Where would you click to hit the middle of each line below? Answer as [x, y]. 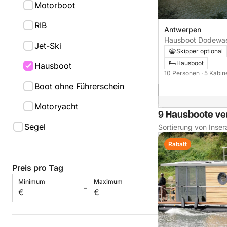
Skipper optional [200, 51]
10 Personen [183, 73]
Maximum [108, 182]
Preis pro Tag [38, 168]
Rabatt [178, 144]
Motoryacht [56, 106]
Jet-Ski [48, 46]
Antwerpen [183, 30]
